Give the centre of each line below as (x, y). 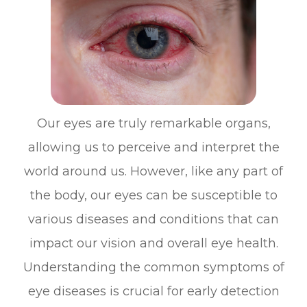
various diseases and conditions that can (153, 220)
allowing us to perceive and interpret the (153, 148)
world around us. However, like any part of (153, 172)
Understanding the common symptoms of (153, 268)
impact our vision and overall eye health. (153, 244)
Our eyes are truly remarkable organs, (153, 124)
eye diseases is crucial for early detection (153, 292)
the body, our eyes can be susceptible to (153, 196)
